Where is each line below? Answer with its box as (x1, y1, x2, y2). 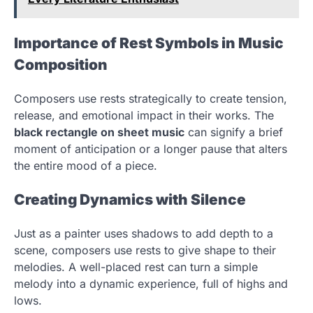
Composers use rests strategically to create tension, (14, 92, 287, 106)
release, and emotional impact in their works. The (14, 108, 274, 123)
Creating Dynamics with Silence (14, 191, 246, 209)
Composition (14, 56, 108, 74)
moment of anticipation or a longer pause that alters (14, 142, 287, 156)
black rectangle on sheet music (14, 125, 184, 140)
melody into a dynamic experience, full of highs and (14, 276, 288, 291)
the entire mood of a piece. (14, 159, 157, 173)
